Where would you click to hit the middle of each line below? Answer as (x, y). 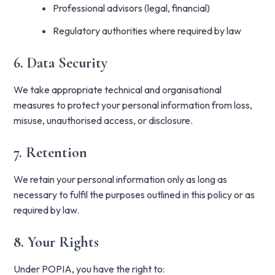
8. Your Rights (56, 242)
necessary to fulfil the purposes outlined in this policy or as (134, 195)
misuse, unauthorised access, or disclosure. (103, 120)
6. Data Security (61, 63)
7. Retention (51, 153)
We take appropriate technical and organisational (118, 90)
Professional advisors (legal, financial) (132, 8)
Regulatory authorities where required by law (147, 31)
